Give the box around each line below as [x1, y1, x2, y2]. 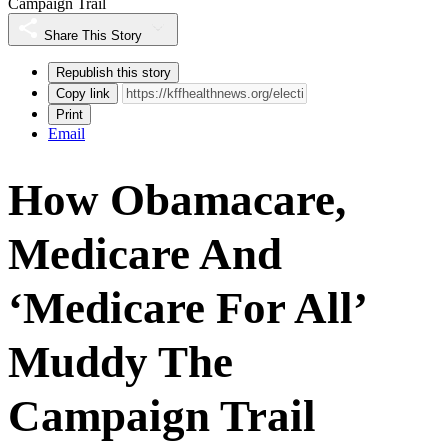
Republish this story [56, 64, 171, 80]
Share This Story [44, 27, 142, 43]
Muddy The [8, 336, 233, 387]
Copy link [56, 85, 110, 101]
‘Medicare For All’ [8, 282, 365, 333]
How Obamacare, [8, 174, 346, 225]
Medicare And [8, 228, 282, 279]
